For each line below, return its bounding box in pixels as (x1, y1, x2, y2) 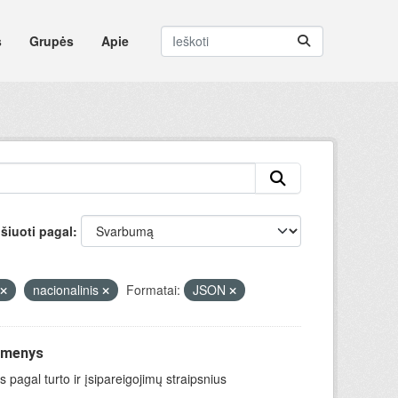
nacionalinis (32, 281, 102, 298)
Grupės (28, 31, 74, 50)
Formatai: (125, 281, 180, 298)
